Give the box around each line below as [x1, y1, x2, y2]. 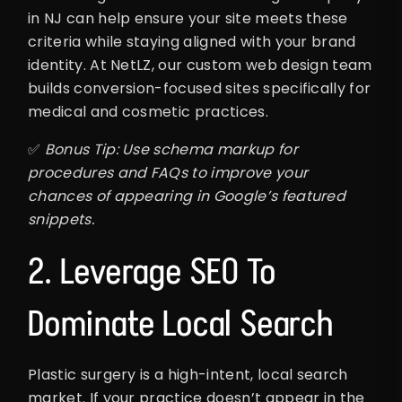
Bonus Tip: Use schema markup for [44, 139, 298, 161]
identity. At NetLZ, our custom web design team [28, 55, 372, 76]
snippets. [28, 209, 94, 231]
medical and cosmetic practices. [28, 101, 268, 123]
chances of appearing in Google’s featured [28, 186, 346, 207]
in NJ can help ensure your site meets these [28, 8, 348, 30]
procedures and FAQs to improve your [28, 162, 309, 184]
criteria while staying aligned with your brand [28, 31, 356, 53]
